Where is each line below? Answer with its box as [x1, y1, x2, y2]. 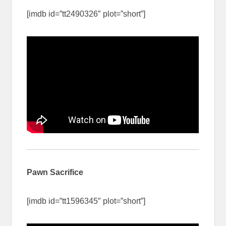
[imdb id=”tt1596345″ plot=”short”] [27, 197, 146, 206]
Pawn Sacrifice [27, 168, 84, 177]
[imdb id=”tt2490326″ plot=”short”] [27, 9, 146, 18]
